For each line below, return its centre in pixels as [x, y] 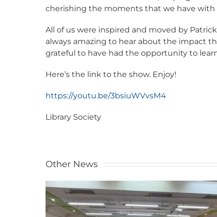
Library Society [74, 117]
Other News [72, 164]
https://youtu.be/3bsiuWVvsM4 [106, 95]
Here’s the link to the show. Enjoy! [111, 74]
